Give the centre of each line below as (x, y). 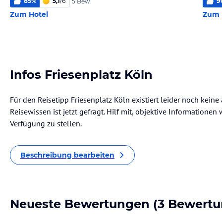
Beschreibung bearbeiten (67, 155)
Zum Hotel (29, 14)
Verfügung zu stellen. (46, 123)
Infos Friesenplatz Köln (81, 75)
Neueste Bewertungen (80, 204)
